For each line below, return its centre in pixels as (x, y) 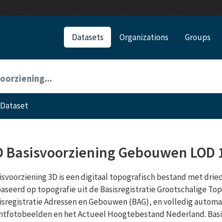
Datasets (87, 37)
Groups (197, 37)
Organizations (144, 37)
